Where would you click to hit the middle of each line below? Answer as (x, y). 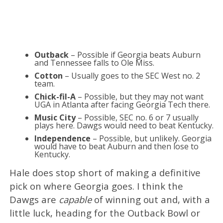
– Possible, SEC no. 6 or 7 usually (137, 117)
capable (75, 199)
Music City (55, 117)
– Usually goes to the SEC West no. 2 (131, 75)
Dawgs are (34, 199)
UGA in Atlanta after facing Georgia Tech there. (122, 104)
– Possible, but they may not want (139, 96)
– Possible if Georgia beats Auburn (135, 55)
